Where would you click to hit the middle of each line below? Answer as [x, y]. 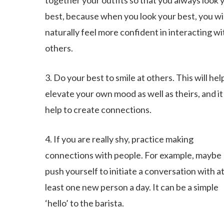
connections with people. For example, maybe [133, 155]
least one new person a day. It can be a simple [132, 187]
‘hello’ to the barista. [85, 203]
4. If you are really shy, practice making [119, 139]
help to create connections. [98, 109]
